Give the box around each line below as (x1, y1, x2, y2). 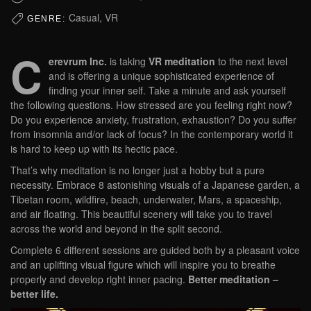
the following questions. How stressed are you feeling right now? (10, 98, 292, 112)
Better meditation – (188, 272, 278, 287)
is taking (107, 54, 149, 69)
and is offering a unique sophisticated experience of (49, 69, 274, 83)
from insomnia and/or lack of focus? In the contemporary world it (10, 127, 293, 142)
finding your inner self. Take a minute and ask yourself (49, 83, 286, 98)
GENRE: (27, 14, 69, 24)
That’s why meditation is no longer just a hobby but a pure (10, 163, 264, 178)
